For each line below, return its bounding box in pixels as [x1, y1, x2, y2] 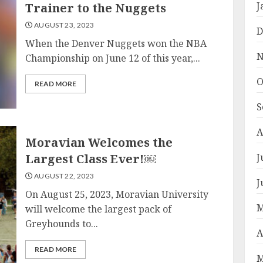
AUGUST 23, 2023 [32, 20, 95, 29]
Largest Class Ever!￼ [25, 151, 156, 167]
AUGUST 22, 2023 [32, 171, 95, 180]
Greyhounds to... [25, 217, 99, 230]
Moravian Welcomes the [25, 134, 173, 150]
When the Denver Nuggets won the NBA [25, 36, 207, 50]
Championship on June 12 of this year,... [25, 51, 201, 65]
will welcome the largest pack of [25, 203, 172, 215]
